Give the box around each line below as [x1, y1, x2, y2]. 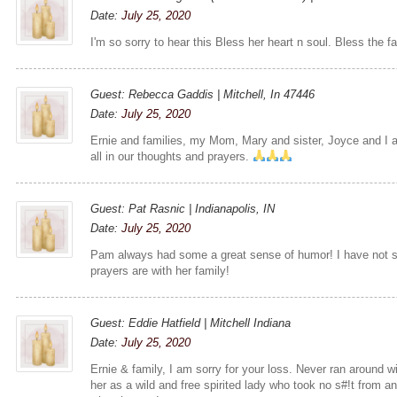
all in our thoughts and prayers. [90, 149, 253, 163]
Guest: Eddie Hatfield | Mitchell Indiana [90, 315, 292, 330]
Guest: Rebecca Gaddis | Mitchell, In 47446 [90, 87, 315, 101]
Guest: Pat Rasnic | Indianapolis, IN [90, 201, 276, 215]
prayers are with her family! [90, 263, 230, 277]
